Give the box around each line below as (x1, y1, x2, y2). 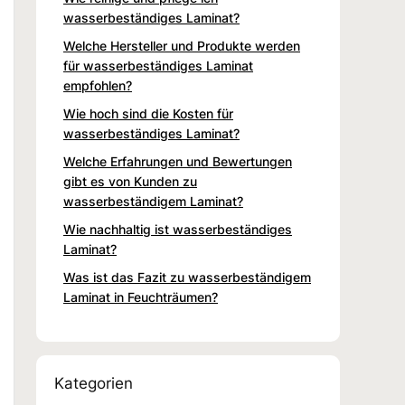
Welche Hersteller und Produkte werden (63, 37, 300, 53)
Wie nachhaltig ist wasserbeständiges (63, 221, 292, 237)
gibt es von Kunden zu (63, 173, 197, 189)
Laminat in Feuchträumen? (63, 288, 218, 305)
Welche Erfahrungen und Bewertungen (63, 153, 292, 169)
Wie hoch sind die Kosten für (63, 105, 233, 121)
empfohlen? (63, 77, 132, 93)
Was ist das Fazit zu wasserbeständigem (63, 268, 311, 285)
